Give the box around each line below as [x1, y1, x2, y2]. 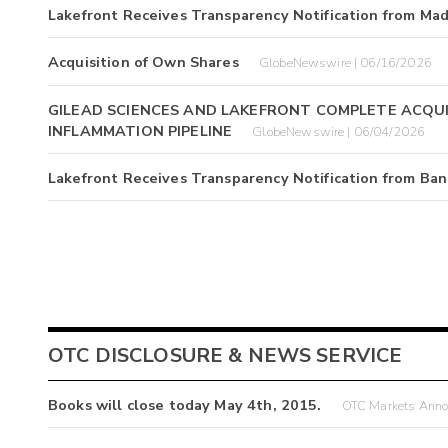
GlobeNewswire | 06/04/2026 [252, 122, 426, 141]
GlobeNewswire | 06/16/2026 [258, 54, 432, 73]
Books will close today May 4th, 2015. [48, 395, 322, 416]
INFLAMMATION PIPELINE [48, 120, 233, 141]
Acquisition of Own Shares [48, 52, 239, 73]
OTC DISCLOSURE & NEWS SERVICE [48, 342, 403, 370]
